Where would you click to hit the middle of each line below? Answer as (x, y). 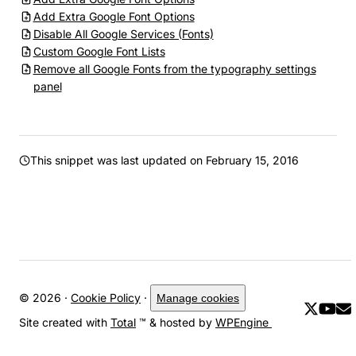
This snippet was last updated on (116, 160)
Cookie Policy (106, 298)
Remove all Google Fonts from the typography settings (174, 69)
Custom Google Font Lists (99, 51)
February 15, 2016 (252, 160)
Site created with (65, 322)
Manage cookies (198, 298)
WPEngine (244, 322)
